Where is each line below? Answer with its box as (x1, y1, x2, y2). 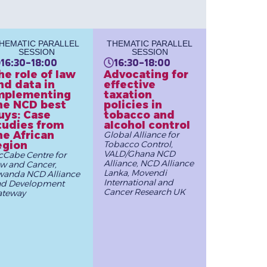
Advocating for (103, 67, 188, 80)
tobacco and (103, 108, 175, 121)
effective (103, 77, 156, 91)
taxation (103, 88, 152, 101)
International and (103, 176, 173, 188)
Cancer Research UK (103, 186, 187, 197)
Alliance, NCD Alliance (103, 157, 194, 169)
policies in (103, 98, 162, 111)
